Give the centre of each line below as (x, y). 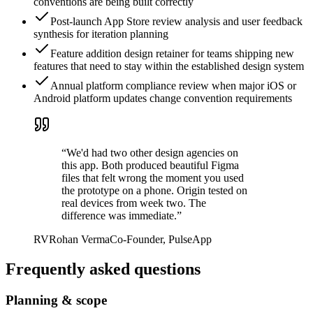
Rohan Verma (79, 240)
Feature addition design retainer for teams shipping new (172, 54)
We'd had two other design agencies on (152, 153)
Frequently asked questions (103, 269)
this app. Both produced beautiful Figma (150, 166)
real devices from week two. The (134, 203)
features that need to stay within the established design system (169, 66)
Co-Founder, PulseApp (161, 240)
